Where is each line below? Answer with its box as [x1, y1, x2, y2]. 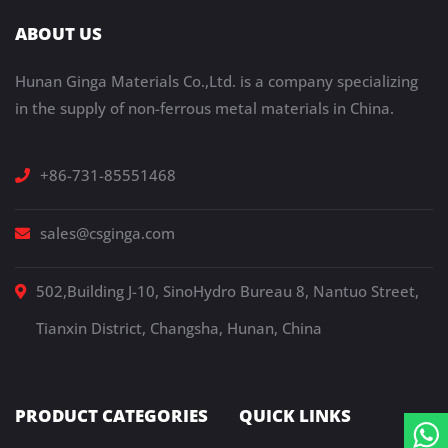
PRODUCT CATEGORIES [15, 404, 208, 428]
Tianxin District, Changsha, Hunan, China [36, 318, 322, 339]
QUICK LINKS [239, 404, 351, 428]
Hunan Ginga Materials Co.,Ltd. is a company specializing [15, 71, 418, 92]
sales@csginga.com [40, 223, 175, 244]
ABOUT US [15, 22, 102, 46]
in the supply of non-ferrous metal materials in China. [15, 98, 394, 119]
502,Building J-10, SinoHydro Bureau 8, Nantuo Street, [36, 281, 419, 302]
